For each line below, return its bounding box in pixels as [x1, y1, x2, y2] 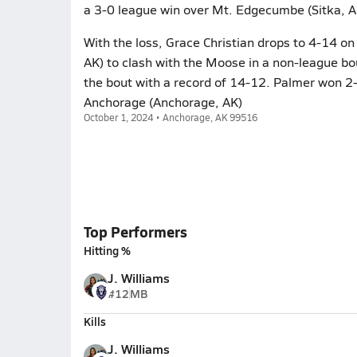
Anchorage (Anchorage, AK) [83, 93, 242, 110]
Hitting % [83, 242, 131, 258]
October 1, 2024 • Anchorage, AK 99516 [83, 111, 257, 124]
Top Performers [83, 222, 187, 241]
